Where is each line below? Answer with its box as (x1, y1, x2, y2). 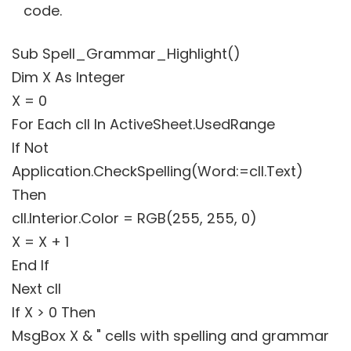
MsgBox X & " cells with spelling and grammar (12, 325, 329, 346)
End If (12, 255, 49, 275)
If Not (12, 137, 49, 157)
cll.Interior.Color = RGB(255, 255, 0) (12, 208, 257, 228)
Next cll (12, 278, 61, 299)
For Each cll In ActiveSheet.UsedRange (12, 114, 275, 134)
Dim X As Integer (12, 67, 125, 87)
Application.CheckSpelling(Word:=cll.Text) (12, 161, 303, 181)
